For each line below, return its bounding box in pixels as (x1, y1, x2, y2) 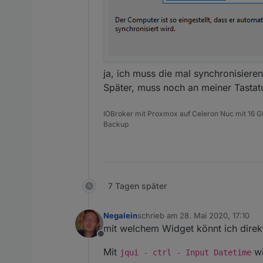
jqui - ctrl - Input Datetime (120, 248, 251, 258)
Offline (100, 234, 129, 247)
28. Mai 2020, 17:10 (180, 211, 249, 221)
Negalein (103, 211, 137, 221)
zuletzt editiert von (137, 215, 204, 225)
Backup (103, 120, 129, 129)
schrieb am (137, 211, 180, 221)
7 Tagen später (108, 181, 167, 191)
